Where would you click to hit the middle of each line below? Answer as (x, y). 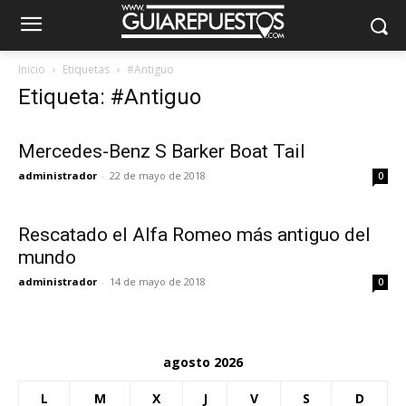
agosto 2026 (203, 362)
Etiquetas (86, 69)
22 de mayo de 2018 (158, 175)
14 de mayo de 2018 (158, 281)
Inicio (32, 69)
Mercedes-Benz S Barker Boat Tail (162, 151)
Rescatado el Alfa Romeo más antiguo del (194, 235)
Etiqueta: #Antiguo (110, 97)
